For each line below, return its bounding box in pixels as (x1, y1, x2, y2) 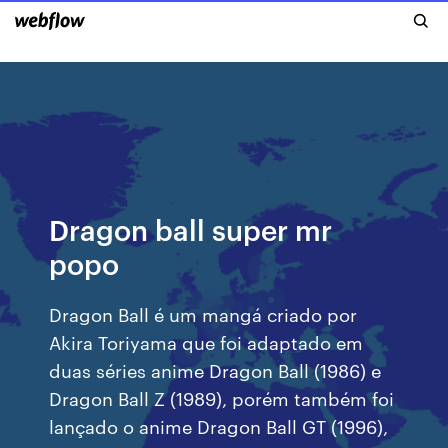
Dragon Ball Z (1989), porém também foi (49, 385, 395, 410)
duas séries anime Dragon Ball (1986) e (49, 357, 382, 382)
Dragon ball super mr (49, 210, 333, 247)
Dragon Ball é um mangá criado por (49, 301, 358, 326)
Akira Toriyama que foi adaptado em (49, 329, 364, 354)
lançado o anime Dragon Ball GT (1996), (49, 413, 389, 438)
